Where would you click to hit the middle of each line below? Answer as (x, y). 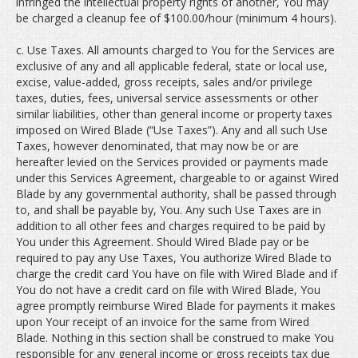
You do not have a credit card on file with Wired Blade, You (168, 290)
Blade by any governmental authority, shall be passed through (176, 194)
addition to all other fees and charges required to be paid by (171, 226)
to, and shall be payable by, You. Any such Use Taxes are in (169, 210)
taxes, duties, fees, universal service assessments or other (167, 98)
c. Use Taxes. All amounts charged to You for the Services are (175, 50)
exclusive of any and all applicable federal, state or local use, (172, 66)
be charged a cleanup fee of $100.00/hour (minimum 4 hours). (176, 18)
